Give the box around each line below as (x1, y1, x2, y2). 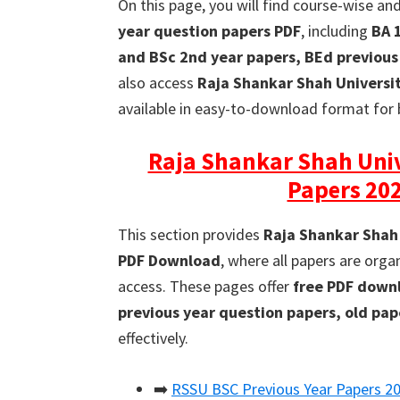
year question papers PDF (118, 21, 301, 41)
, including (301, 21, 371, 41)
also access (118, 72, 197, 93)
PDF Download (118, 250, 221, 271)
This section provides (118, 224, 263, 245)
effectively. (118, 328, 188, 348)
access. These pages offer (118, 276, 293, 296)
